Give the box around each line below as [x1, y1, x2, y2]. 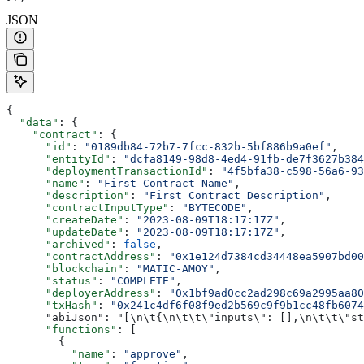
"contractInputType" [6, 201, 169, 214]
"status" [6, 275, 97, 288]
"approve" [123, 348, 182, 361]
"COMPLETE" [110, 275, 175, 288]
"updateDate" [6, 226, 123, 239]
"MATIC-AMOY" [136, 262, 214, 275]
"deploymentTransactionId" [6, 165, 208, 178]
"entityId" [6, 153, 110, 166]
